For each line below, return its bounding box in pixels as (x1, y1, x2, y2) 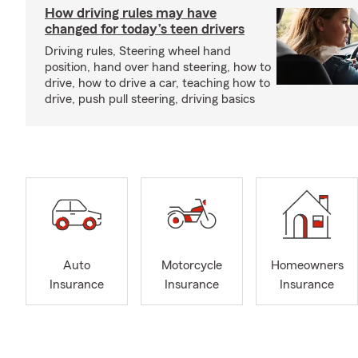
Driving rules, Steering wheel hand (45, 45, 231, 58)
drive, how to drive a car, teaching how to (45, 77, 270, 89)
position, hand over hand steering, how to (45, 61, 271, 74)
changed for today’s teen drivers (45, 22, 245, 36)
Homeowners (270, 259, 344, 272)
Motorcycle (161, 259, 222, 272)
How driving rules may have (45, 6, 217, 20)
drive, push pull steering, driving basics (45, 93, 255, 105)
